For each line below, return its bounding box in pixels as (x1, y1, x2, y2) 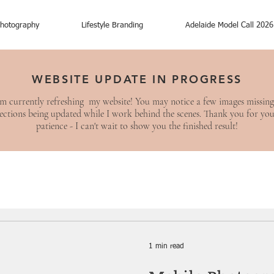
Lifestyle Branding (81, 21, 143, 29)
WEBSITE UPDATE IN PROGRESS (31, 72, 243, 86)
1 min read (149, 243, 184, 250)
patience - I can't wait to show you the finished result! (36, 120, 238, 132)
